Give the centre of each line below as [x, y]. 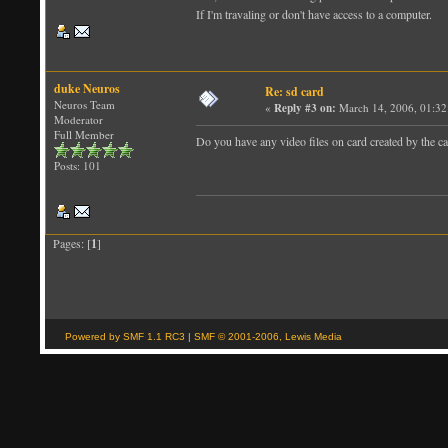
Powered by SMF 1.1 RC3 [125, 336]
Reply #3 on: [305, 107]
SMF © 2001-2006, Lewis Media [268, 336]
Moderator [78, 119]
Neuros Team [84, 104]
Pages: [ [68, 242]
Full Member [84, 134]
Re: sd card [294, 91]
